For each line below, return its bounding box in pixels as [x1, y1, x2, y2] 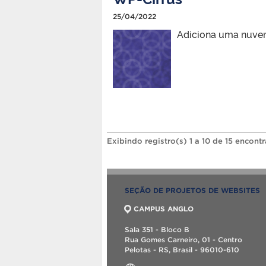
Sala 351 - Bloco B [125, 225, 189, 233]
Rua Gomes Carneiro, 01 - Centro [125, 235, 242, 243]
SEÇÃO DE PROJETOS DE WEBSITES [125, 186, 260, 194]
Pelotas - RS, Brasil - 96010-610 [125, 245, 239, 254]
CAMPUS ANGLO [134, 204, 194, 213]
